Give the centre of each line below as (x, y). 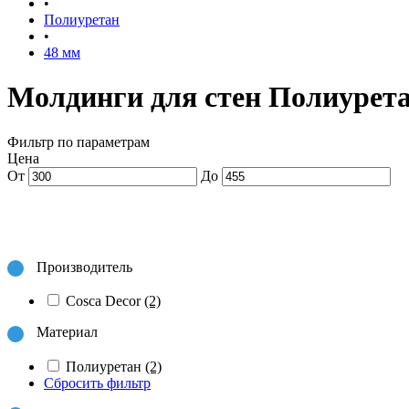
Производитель (84, 267)
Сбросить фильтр (97, 383)
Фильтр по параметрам (79, 142)
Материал (67, 332)
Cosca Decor (105, 301)
